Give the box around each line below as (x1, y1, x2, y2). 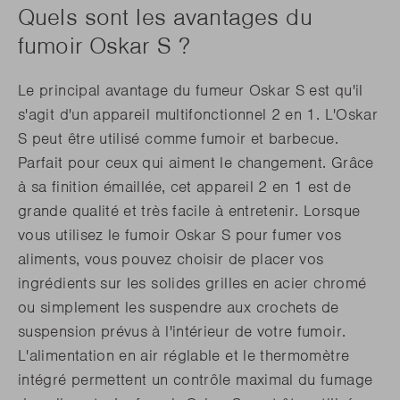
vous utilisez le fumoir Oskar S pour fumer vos (18, 225, 342, 246)
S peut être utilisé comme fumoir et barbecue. (18, 129, 339, 149)
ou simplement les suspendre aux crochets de (18, 297, 339, 318)
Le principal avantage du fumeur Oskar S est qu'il (18, 80, 363, 101)
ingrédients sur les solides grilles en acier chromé (18, 273, 367, 294)
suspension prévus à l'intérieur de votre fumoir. (18, 321, 346, 342)
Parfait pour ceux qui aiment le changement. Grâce (18, 153, 374, 173)
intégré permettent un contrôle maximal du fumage (18, 370, 373, 390)
